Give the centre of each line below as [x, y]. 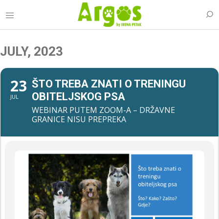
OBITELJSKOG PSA [78, 97]
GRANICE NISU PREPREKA [79, 119]
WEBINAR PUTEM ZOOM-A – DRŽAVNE [103, 110]
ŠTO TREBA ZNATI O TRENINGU [109, 84]
